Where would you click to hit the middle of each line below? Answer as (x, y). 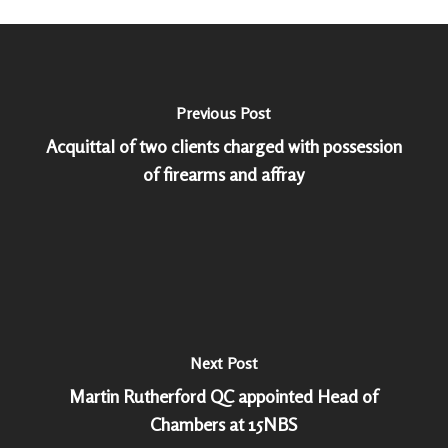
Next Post (223, 362)
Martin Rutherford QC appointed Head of (224, 395)
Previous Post (224, 112)
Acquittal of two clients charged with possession (223, 145)
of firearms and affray (224, 173)
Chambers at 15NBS (224, 423)
